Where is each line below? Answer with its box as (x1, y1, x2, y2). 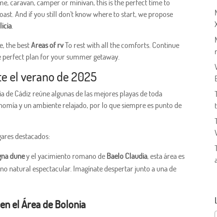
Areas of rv (31, 40, 64, 50)
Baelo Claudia (107, 151, 148, 161)
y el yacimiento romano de (26, 151, 106, 161)
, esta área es (147, 151, 185, 161)
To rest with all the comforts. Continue (63, 40, 180, 50)
